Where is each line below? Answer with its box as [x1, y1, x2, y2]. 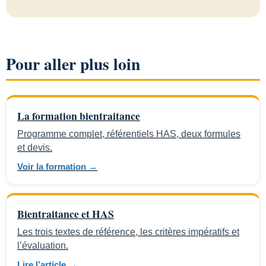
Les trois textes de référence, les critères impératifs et [17, 227, 239, 237]
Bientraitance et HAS [17, 206, 114, 222]
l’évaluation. [17, 240, 68, 251]
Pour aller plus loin [6, 51, 140, 75]
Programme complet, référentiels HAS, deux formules [17, 129, 240, 140]
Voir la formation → [17, 161, 97, 172]
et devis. [17, 142, 52, 153]
